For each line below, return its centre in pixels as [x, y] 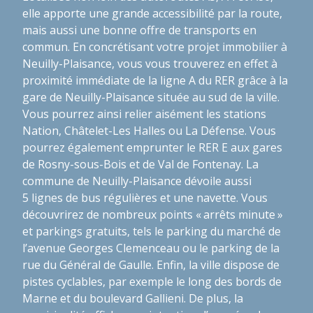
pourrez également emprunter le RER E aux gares [152, 147]
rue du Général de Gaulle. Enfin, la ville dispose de [151, 264]
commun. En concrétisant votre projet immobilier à [155, 46]
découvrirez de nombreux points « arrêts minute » [153, 214]
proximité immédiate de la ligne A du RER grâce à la [155, 80]
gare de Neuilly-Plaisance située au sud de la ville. [151, 97]
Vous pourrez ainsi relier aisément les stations [144, 114]
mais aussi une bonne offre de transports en [139, 30]
